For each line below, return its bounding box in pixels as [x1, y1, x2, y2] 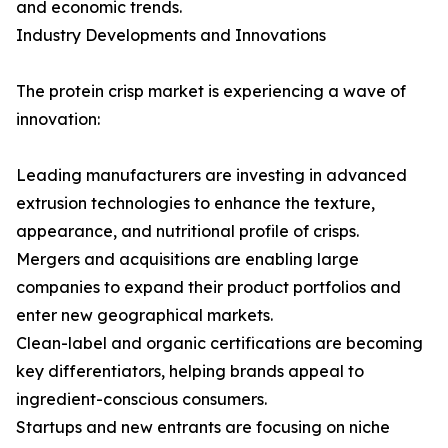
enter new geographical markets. [16, 305, 273, 326]
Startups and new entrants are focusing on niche [16, 417, 390, 438]
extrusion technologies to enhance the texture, [16, 193, 375, 214]
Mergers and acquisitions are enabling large [16, 249, 359, 270]
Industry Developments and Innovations [16, 25, 326, 46]
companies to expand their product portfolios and [16, 277, 401, 298]
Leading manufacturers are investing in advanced [16, 165, 407, 186]
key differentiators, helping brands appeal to [16, 361, 364, 382]
